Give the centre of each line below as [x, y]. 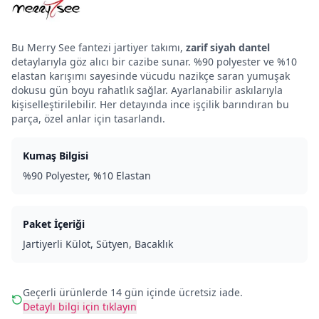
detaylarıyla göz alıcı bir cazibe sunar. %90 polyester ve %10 [154, 62]
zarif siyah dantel [228, 48]
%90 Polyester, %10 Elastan [87, 176]
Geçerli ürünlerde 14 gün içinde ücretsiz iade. [133, 293]
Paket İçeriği [54, 224]
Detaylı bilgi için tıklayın [80, 307]
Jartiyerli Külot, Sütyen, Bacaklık [98, 244]
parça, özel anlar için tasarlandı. [88, 119]
